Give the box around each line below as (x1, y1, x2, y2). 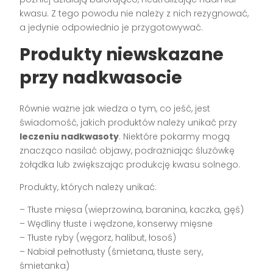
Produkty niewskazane (19, 42, 224, 66)
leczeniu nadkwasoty (19, 130, 119, 143)
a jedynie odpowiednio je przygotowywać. (19, 21, 204, 34)
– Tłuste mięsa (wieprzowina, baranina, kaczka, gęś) (19, 203, 244, 216)
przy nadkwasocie (19, 65, 183, 90)
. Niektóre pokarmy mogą (119, 130, 230, 143)
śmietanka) (19, 259, 70, 272)
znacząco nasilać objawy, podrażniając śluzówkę (19, 144, 235, 157)
